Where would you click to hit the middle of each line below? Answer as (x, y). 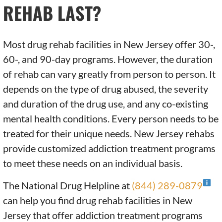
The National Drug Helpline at (68, 186)
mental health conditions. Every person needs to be (111, 119)
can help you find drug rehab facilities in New (98, 200)
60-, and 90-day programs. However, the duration (108, 59)
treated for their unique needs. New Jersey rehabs (109, 134)
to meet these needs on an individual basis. (93, 163)
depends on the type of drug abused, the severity (106, 89)
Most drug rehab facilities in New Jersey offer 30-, (109, 44)
